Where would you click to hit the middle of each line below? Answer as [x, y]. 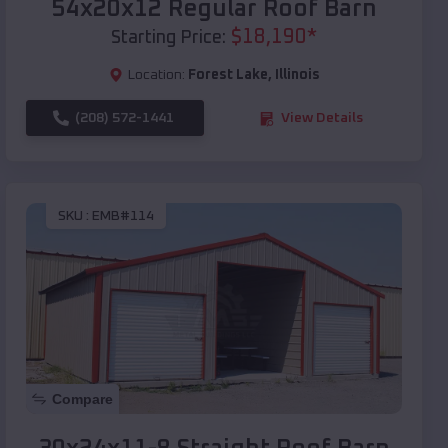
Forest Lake [227, 75]
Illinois [297, 75]
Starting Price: [168, 38]
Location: [156, 75]
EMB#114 [123, 215]
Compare [82, 399]
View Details [322, 118]
